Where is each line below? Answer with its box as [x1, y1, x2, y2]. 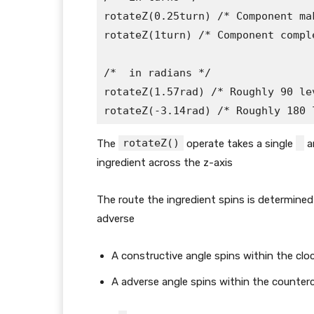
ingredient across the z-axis [97, 156, 233, 170]
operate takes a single [184, 137, 296, 151]
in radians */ [123, 67, 211, 80]
